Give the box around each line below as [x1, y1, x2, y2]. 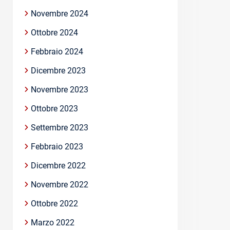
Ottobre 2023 [31, 104, 78, 114]
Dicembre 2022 [31, 161, 86, 171]
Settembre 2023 [31, 123, 88, 133]
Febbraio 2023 [31, 142, 83, 152]
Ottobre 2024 [31, 28, 78, 38]
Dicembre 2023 [31, 66, 86, 76]
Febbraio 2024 [31, 47, 83, 57]
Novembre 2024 [31, 9, 88, 19]
